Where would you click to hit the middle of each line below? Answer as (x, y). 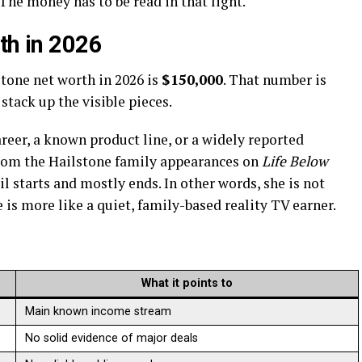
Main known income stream (99, 311)
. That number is (275, 79)
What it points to (187, 283)
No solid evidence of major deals (112, 338)
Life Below (295, 161)
